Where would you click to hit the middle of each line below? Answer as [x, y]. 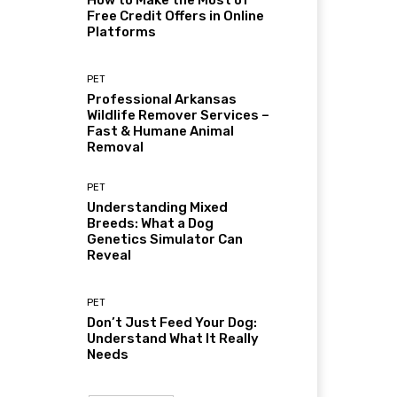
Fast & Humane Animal [161, 132]
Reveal [109, 255]
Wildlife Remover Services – [179, 116]
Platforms [122, 32]
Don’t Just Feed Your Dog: [172, 322]
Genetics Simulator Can [165, 239]
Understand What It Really [173, 338]
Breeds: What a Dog [151, 223]
